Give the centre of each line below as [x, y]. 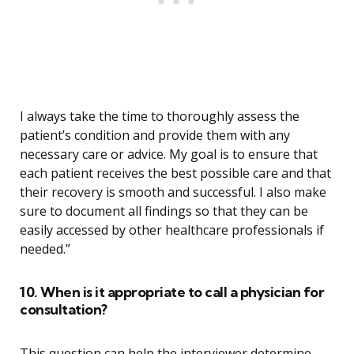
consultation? [64, 310]
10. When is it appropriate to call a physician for [172, 292]
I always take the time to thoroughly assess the [160, 117]
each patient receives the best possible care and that [175, 173]
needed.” [45, 249]
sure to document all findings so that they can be [164, 211]
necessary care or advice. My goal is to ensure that [169, 154]
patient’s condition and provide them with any [155, 136]
